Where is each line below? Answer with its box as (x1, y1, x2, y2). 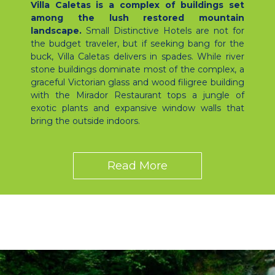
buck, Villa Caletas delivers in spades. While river (31, 51, 244, 63)
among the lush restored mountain (31, 12, 244, 24)
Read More (107, 159, 168, 173)
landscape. (31, 25, 82, 37)
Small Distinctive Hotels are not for (82, 25, 244, 37)
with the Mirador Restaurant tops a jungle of (31, 90, 244, 101)
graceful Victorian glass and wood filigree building (31, 77, 244, 88)
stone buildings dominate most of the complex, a (31, 64, 244, 76)
